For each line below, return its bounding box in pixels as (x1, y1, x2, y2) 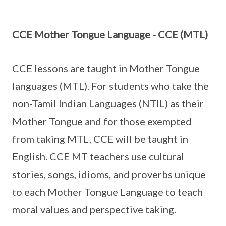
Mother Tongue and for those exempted (12, 115, 192, 127)
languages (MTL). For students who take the (12, 79, 209, 92)
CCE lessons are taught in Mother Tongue (12, 62, 200, 74)
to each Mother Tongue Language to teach (12, 185, 203, 198)
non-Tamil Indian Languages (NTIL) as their (12, 97, 204, 109)
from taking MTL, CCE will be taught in (12, 132, 188, 145)
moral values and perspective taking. (12, 203, 176, 215)
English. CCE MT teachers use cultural (12, 150, 184, 162)
